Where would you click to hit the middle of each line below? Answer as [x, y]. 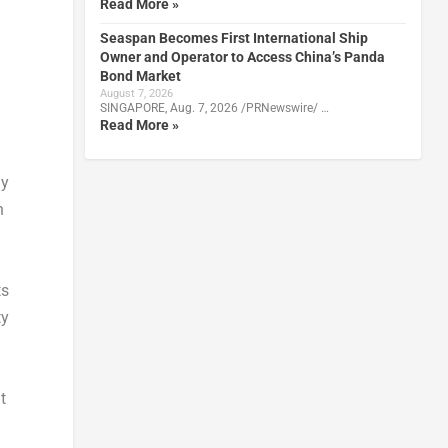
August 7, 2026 [136, 93]
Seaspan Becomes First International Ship [233, 37]
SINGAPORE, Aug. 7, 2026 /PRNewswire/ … [214, 107]
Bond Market [140, 75]
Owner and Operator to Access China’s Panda [242, 56]
